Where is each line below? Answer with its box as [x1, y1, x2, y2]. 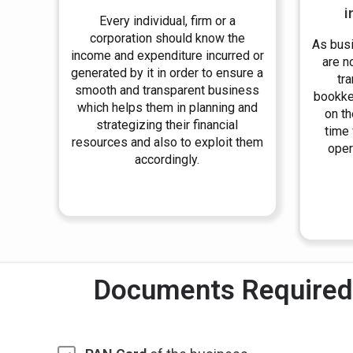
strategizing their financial [96, 117, 239, 132]
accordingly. [135, 152, 200, 167]
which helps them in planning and [76, 100, 258, 115]
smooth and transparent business [75, 83, 260, 98]
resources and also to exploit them [71, 135, 263, 150]
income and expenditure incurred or [70, 48, 264, 63]
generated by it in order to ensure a [71, 65, 264, 80]
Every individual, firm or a [98, 13, 236, 28]
